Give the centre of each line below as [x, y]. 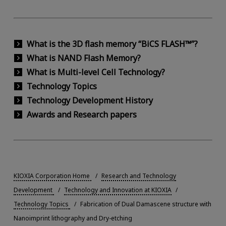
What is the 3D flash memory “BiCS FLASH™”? [112, 44]
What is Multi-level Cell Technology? [96, 72]
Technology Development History [90, 101]
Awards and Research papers [81, 115]
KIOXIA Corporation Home [51, 176]
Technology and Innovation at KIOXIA [118, 190]
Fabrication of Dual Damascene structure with [146, 204]
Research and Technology [138, 176]
